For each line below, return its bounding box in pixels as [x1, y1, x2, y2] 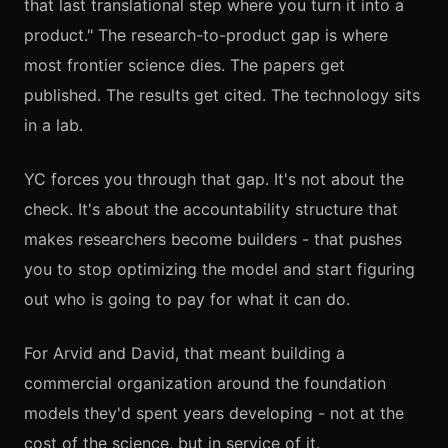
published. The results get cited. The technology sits [24, 84, 420, 105]
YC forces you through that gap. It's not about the [24, 168, 404, 189]
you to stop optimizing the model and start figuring [24, 258, 415, 279]
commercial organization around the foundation [24, 372, 386, 393]
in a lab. [24, 114, 83, 135]
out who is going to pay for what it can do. [24, 288, 350, 309]
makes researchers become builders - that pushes [24, 228, 402, 249]
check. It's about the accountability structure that [24, 198, 398, 219]
